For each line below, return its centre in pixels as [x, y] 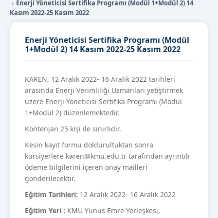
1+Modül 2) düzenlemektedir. [72, 113]
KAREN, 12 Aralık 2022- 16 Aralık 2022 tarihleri [100, 79]
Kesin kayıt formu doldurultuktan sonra [89, 145]
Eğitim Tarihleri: [51, 195]
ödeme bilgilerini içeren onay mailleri [86, 167]
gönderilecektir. [51, 179]
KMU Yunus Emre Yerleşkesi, [113, 211]
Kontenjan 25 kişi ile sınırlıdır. [73, 129]
